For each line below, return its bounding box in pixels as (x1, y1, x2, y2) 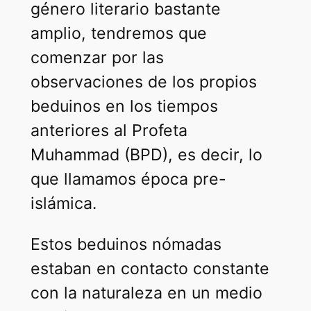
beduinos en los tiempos (30, 96, 218, 117)
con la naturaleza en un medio (30, 283, 262, 303)
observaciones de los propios (30, 72, 257, 92)
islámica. (30, 194, 96, 214)
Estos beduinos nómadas (30, 234, 221, 254)
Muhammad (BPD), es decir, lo (30, 145, 262, 165)
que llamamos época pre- (30, 169, 226, 190)
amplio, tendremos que (30, 24, 207, 44)
